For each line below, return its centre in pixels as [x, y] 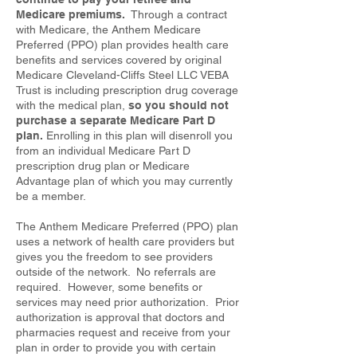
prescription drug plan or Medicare [103, 166]
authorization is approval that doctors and [120, 317]
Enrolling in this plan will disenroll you [138, 135]
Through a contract [178, 14]
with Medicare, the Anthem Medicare [108, 29]
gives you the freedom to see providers [114, 257]
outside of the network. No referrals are [116, 272]
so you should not [178, 105]
